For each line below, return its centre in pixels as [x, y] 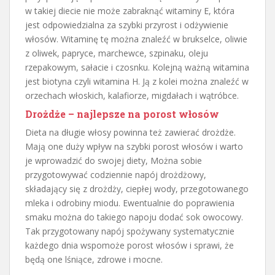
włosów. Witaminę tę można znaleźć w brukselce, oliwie [136, 39]
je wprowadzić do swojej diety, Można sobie [114, 161]
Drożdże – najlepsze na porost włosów [122, 114]
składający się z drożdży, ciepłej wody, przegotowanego [137, 189]
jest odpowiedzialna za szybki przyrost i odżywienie [127, 25]
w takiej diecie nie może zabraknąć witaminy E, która [130, 11]
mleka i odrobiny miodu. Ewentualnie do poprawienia [130, 203]
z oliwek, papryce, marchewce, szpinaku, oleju [117, 53]
